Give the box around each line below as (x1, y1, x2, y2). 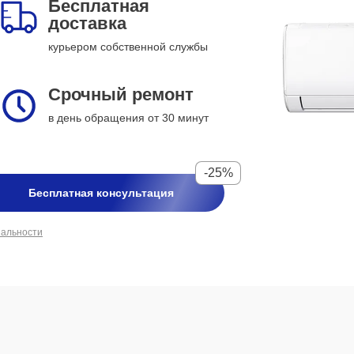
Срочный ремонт (48, 85, 194, 104)
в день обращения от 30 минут (48, 111, 209, 124)
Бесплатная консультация (28, 186, 174, 199)
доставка (48, 13, 126, 33)
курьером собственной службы (48, 40, 208, 53)
